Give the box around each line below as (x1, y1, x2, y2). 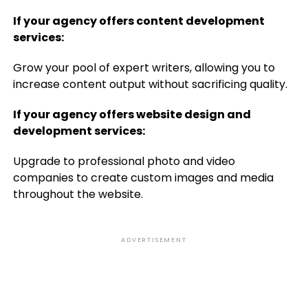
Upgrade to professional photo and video (12, 153, 235, 169)
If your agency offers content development (12, 13, 265, 29)
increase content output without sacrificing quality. (12, 76, 287, 92)
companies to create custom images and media (12, 170, 274, 186)
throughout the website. (12, 186, 143, 202)
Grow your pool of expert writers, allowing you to (12, 60, 275, 76)
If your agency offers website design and (12, 107, 251, 122)
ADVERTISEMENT (121, 236, 187, 244)
